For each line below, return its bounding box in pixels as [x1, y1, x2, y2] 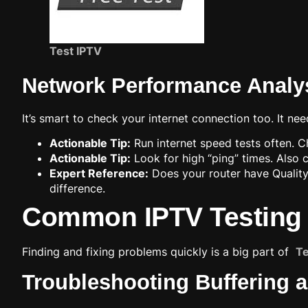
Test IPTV [49, 43, 102, 58]
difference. [49, 181, 105, 196]
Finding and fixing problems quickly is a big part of [22, 245, 296, 259]
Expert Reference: [49, 166, 148, 181]
